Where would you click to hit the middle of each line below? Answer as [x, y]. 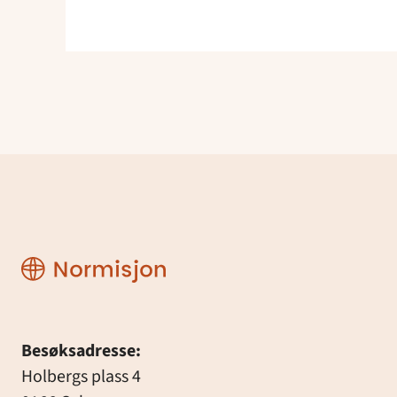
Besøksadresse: [81, 350]
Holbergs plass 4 [81, 376]
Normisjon [61, 264]
